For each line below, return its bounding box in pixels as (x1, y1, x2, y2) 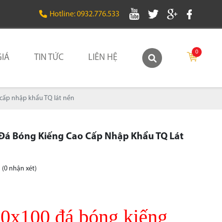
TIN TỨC (34, 53, 63, 62)
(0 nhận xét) (1, 165, 37, 173)
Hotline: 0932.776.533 (50, 10, 119, 18)
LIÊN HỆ (88, 53, 117, 62)
